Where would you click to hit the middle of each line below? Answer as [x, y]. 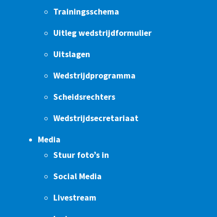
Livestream [75, 198]
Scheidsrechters [84, 97]
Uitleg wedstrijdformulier [102, 33]
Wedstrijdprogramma [94, 76]
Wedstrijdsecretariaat [96, 118]
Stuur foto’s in [81, 155]
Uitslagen [72, 54]
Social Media [77, 177]
